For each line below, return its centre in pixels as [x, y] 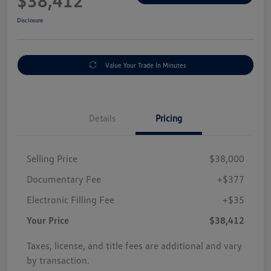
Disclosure [30, 20]
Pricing [169, 118]
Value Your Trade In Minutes [145, 65]
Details [102, 118]
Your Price [48, 220]
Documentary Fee [64, 179]
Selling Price [52, 158]
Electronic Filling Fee [70, 199]
